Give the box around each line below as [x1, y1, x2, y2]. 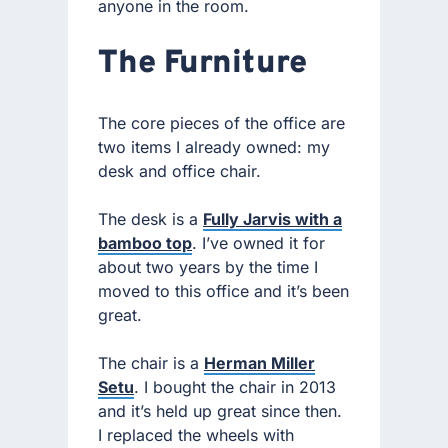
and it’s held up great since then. [98, 400, 342, 421]
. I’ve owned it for [192, 232, 325, 253]
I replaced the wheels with [98, 424, 294, 445]
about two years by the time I [98, 256, 318, 277]
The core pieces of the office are [98, 112, 345, 133]
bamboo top [98, 232, 192, 253]
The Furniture [98, 44, 307, 85]
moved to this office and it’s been [98, 280, 349, 301]
